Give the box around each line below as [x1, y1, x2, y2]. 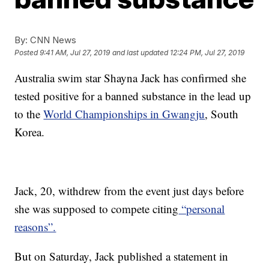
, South [205, 106, 239, 121]
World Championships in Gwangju [43, 106, 205, 121]
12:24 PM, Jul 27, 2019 [170, 48, 245, 58]
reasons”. [14, 219, 56, 234]
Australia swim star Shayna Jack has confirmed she [14, 70, 247, 85]
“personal [178, 201, 225, 216]
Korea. [14, 124, 45, 139]
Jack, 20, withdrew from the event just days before [14, 183, 244, 198]
